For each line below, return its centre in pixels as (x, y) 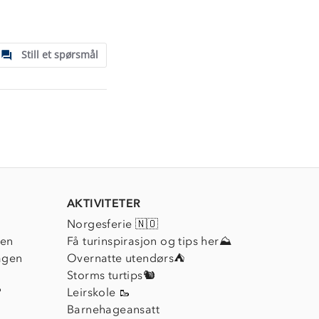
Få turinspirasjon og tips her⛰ (149, 241)
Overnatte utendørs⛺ (126, 258)
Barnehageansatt (113, 309)
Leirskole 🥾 (99, 292)
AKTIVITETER (104, 203)
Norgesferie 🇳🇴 (113, 224)
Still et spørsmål (60, 54)
